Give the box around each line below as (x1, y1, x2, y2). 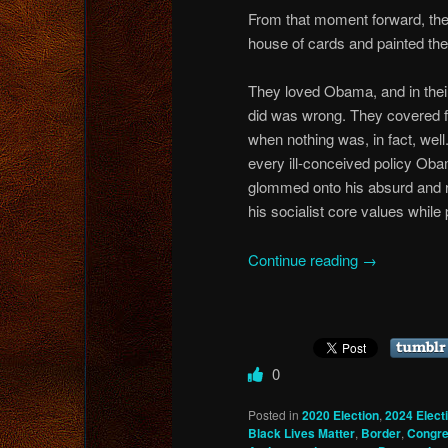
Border (361, 423, 401, 442)
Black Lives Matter (248, 423, 355, 442)
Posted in (248, 405, 299, 423)
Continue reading (248, 248, 362, 270)
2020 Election (302, 405, 379, 424)
